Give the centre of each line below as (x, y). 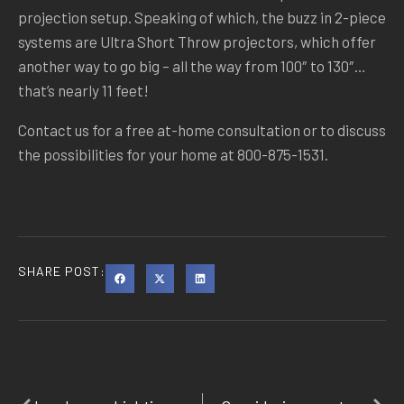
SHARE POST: (62, 271)
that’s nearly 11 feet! (83, 90)
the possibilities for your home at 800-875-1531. (173, 154)
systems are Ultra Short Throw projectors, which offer (197, 41)
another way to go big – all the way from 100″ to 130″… (192, 66)
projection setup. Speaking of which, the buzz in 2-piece (202, 17)
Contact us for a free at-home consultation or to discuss (202, 130)
